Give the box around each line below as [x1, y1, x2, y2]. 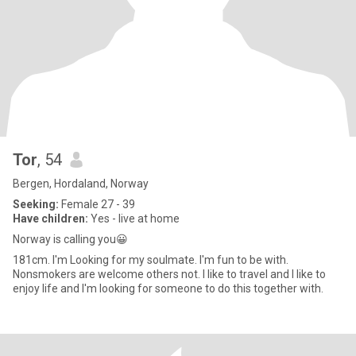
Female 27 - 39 [59, 198, 135, 211]
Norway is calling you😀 [13, 233, 128, 246]
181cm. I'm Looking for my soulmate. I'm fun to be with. [13, 253, 70, 266]
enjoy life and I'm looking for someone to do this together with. [13, 282, 323, 295]
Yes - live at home [88, 212, 180, 225]
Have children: [13, 212, 88, 225]
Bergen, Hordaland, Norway [13, 177, 149, 190]
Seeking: [13, 198, 59, 211]
